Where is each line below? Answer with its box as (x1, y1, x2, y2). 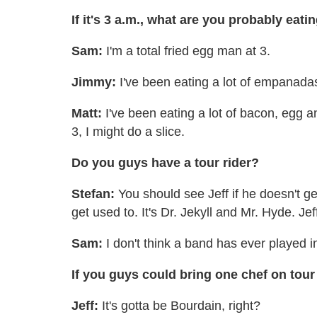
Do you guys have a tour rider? (71, 155, 259, 170)
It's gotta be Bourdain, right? (98, 298, 260, 313)
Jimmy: (71, 74, 116, 89)
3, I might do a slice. (71, 124, 185, 139)
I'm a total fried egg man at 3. (103, 43, 270, 58)
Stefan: (71, 186, 115, 201)
